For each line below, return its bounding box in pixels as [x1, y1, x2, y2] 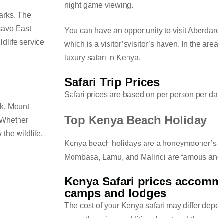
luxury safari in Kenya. [64, 53, 141, 62]
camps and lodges [64, 186, 166, 200]
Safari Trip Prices [64, 75, 160, 89]
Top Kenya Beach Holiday [64, 113, 207, 127]
